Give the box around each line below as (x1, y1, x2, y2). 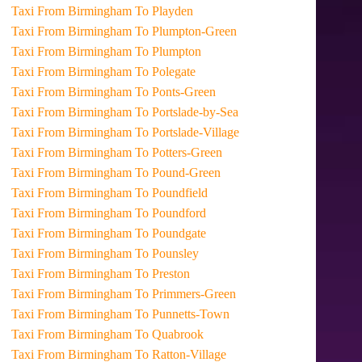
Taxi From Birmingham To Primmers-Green (135, 287, 237, 301)
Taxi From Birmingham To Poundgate (135, 226, 207, 240)
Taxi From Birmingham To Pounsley (135, 246, 200, 260)
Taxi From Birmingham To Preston (135, 267, 191, 280)
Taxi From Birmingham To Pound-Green (135, 166, 221, 179)
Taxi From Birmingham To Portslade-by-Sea (135, 105, 239, 119)
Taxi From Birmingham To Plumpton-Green (135, 24, 238, 38)
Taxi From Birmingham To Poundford (135, 206, 207, 220)
